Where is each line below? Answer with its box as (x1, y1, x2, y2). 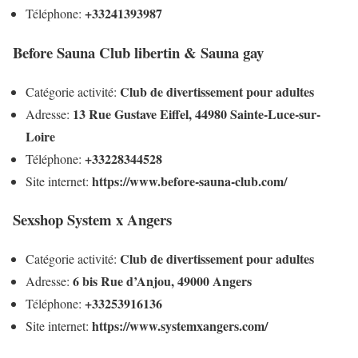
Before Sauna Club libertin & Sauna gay (13, 41, 264, 63)
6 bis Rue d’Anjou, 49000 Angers (73, 272, 252, 291)
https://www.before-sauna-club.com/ (92, 171, 287, 190)
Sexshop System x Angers (13, 209, 172, 231)
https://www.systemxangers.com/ (92, 316, 268, 336)
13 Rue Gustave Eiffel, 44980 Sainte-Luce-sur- (73, 104, 320, 123)
